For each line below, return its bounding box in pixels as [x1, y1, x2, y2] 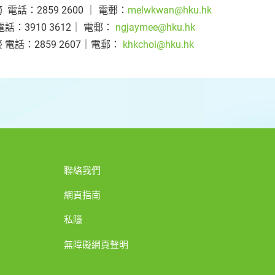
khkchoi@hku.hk [123, 39, 194, 50]
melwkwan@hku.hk [128, 4, 212, 16]
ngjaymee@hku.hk [115, 21, 195, 33]
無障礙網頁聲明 [63, 239, 128, 250]
